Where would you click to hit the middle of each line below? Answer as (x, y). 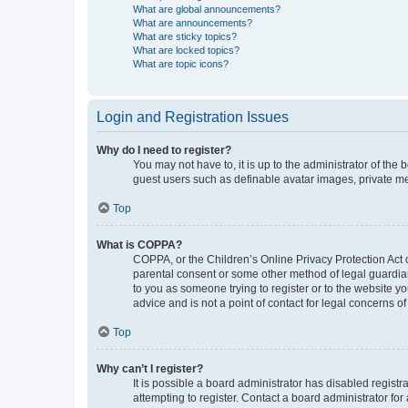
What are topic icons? (181, 63)
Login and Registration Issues (193, 117)
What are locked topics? (186, 50)
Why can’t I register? (150, 368)
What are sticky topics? (185, 36)
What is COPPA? (139, 245)
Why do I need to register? (164, 150)
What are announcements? (193, 22)
